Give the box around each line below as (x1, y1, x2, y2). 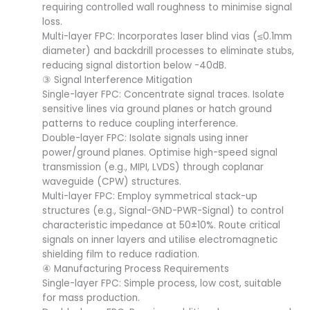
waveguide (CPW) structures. (42, 175, 182, 189)
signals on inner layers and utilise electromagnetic (42, 233, 278, 247)
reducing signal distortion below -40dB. (42, 59, 227, 73)
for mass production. (42, 291, 140, 305)
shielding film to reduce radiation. (42, 248, 200, 262)
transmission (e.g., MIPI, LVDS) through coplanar (42, 161, 264, 174)
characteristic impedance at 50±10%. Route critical (42, 219, 281, 232)
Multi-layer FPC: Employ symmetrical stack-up (42, 190, 258, 203)
